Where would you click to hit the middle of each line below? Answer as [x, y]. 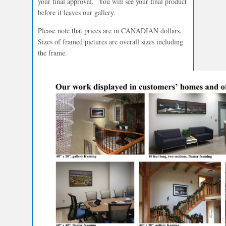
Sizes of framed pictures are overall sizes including [110, 42]
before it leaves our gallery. [77, 13]
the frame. [52, 53]
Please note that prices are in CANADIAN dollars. [111, 31]
